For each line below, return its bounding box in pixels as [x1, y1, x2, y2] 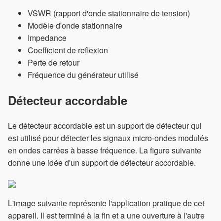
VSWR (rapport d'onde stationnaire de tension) [28, 7, 190, 19]
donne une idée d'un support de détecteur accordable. [8, 156, 196, 168]
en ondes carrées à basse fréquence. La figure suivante [8, 144, 201, 156]
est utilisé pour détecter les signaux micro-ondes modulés [8, 132, 208, 144]
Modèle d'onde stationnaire [28, 20, 122, 32]
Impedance [28, 32, 67, 44]
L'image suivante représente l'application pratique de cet [8, 197, 204, 209]
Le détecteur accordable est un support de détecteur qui [8, 119, 202, 131]
